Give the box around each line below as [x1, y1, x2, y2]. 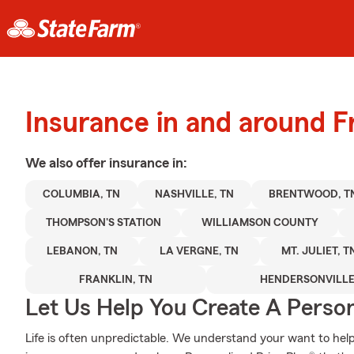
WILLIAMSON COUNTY [201, 217, 318, 228]
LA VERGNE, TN [160, 246, 239, 257]
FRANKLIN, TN [79, 274, 153, 285]
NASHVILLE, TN [155, 189, 234, 200]
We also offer [25, 156, 109, 170]
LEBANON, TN [46, 246, 118, 257]
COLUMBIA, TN [43, 189, 120, 200]
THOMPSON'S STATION [45, 217, 161, 228]
